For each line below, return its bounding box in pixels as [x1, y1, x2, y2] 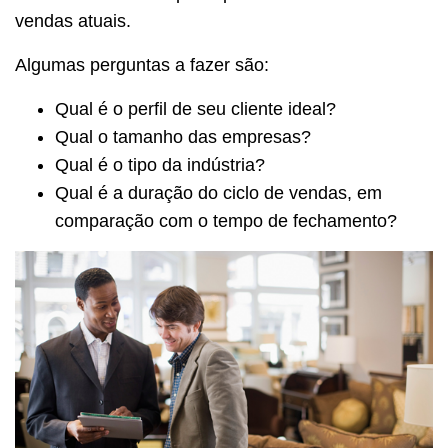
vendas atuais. [15, 11, 131, 32]
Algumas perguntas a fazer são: [15, 55, 269, 76]
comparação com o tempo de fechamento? [55, 211, 397, 232]
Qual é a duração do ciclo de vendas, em [55, 183, 382, 204]
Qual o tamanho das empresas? [55, 127, 311, 148]
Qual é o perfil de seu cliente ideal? [55, 99, 336, 120]
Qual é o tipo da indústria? [55, 155, 265, 176]
